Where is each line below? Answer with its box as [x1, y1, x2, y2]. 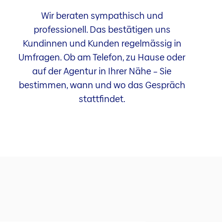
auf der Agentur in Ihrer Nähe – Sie [32, 64, 172, 77]
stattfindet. [78, 92, 125, 105]
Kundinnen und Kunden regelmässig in [22, 37, 181, 50]
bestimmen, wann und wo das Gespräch [18, 78, 185, 91]
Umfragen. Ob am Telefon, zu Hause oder [18, 51, 186, 63]
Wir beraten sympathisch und [41, 9, 163, 22]
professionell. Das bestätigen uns [33, 23, 170, 36]
